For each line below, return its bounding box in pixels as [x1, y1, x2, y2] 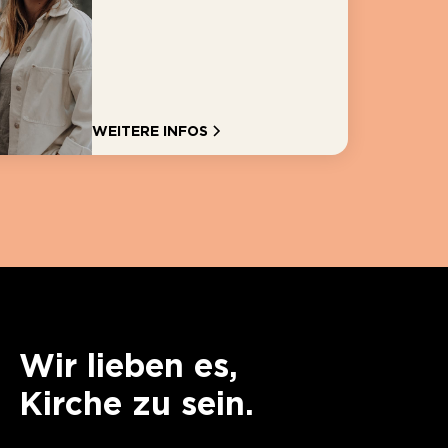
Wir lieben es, [18, 345, 238, 385]
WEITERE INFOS [92, 122, 208, 139]
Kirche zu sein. [18, 383, 254, 423]
